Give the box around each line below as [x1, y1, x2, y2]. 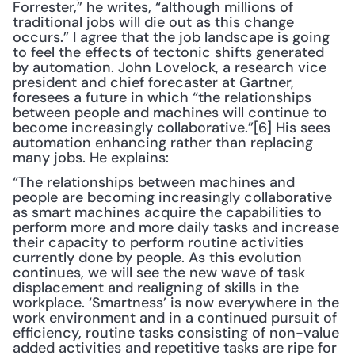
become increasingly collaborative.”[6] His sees [13, 118, 330, 137]
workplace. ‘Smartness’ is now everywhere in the [13, 293, 339, 312]
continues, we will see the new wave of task [13, 263, 305, 282]
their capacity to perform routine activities [13, 233, 303, 252]
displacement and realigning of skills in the [13, 278, 299, 297]
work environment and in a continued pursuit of [13, 308, 337, 327]
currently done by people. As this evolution [13, 248, 302, 267]
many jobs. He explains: [13, 148, 173, 167]
